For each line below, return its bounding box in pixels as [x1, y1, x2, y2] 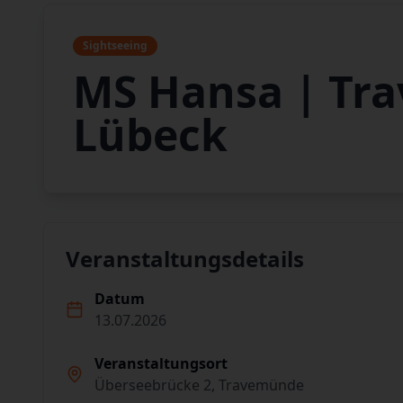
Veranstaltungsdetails [66, 244, 304, 273]
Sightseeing [83, 38, 148, 53]
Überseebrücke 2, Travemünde [94, 375, 304, 395]
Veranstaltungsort [94, 354, 228, 373]
